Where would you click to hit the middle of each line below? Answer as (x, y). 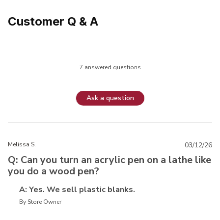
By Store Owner (40, 202)
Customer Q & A (53, 22)
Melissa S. (22, 144)
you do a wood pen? (54, 171)
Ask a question (110, 98)
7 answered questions (110, 67)
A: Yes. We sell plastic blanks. (77, 189)
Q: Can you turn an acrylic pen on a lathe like (110, 160)
